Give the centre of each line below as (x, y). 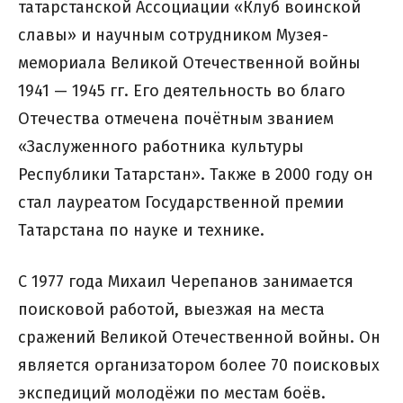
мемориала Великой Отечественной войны (189, 63)
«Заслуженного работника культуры (161, 147)
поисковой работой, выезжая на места (171, 310)
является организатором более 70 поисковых (199, 366)
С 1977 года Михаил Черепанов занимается (186, 282)
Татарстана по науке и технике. (141, 231)
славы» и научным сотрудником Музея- (173, 36)
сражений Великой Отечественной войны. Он (199, 338)
